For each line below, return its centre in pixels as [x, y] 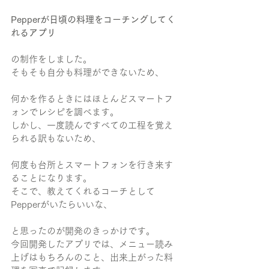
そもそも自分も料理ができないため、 [87, 72]
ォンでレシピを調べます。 [65, 112]
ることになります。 [51, 178]
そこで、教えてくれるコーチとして [83, 191]
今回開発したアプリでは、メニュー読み [92, 244]
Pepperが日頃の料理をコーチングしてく [93, 20]
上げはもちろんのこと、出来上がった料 [92, 257]
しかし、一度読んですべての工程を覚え [92, 125]
